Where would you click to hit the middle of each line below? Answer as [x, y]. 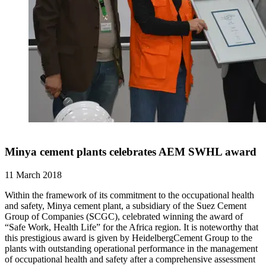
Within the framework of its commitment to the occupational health [129, 195]
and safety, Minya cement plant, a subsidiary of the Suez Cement [126, 205]
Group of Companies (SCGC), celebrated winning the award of [124, 216]
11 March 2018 [33, 175]
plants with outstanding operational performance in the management [131, 248]
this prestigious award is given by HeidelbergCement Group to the [129, 237]
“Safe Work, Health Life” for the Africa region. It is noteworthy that [132, 227]
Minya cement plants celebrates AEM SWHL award [131, 152]
